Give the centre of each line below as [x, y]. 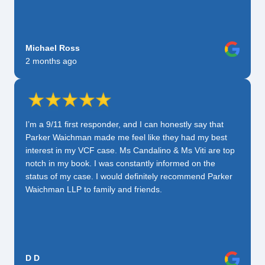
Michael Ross [53, 48]
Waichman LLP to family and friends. [94, 189]
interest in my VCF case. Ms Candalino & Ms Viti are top [130, 150]
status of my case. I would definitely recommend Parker [129, 176]
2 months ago [51, 61]
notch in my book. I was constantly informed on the [120, 163]
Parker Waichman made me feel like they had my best [126, 137]
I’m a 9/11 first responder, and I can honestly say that [125, 124]
